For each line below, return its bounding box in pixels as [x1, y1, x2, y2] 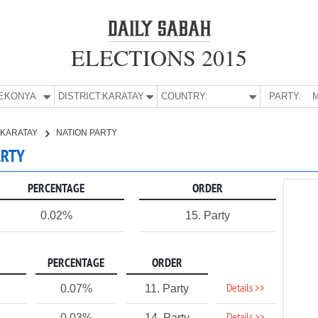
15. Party [185, 209, 230, 221]
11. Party [145, 283, 190, 295]
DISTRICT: [58, 91, 104, 102]
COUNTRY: [161, 91, 209, 102]
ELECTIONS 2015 [71, 42, 247, 72]
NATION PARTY [56, 128, 117, 138]
